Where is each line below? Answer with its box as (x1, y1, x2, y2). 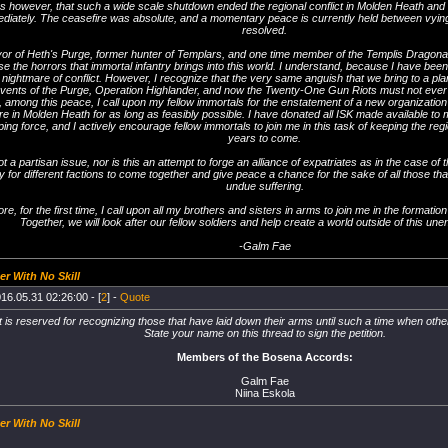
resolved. (242, 24, 287, 36)
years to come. (228, 132, 301, 144)
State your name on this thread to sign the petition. (143, 327, 386, 339)
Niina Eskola (234, 387, 295, 399)
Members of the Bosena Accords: (176, 351, 353, 363)
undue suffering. (225, 180, 304, 192)
